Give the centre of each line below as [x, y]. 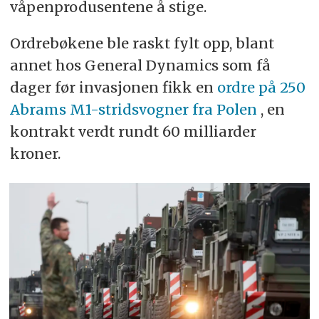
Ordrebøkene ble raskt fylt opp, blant [142, 43]
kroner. [35, 154]
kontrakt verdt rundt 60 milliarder [133, 132]
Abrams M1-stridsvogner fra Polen [133, 110]
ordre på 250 [261, 88]
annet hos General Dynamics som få [140, 66]
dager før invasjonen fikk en [113, 88]
